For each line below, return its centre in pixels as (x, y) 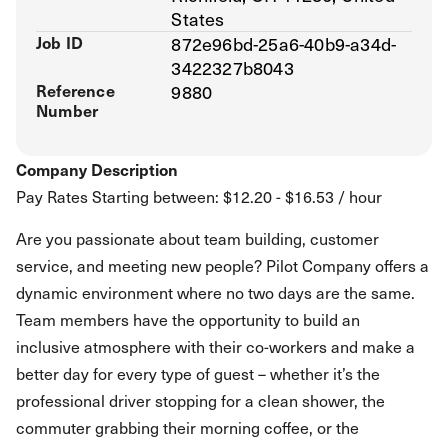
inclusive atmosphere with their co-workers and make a (215, 346)
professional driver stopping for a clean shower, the (200, 400)
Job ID (60, 42)
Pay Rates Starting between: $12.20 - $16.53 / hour (199, 196)
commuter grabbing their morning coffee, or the (187, 427)
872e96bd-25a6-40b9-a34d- (284, 43)
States (198, 18)
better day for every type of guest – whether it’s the (198, 373)
